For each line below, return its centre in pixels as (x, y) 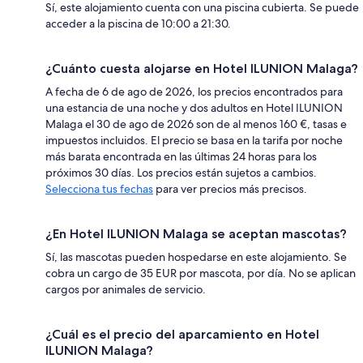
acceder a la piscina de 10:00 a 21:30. (138, 23)
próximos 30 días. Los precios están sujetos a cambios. (181, 172)
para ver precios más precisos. (230, 188)
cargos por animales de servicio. (126, 289)
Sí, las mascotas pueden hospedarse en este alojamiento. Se (196, 256)
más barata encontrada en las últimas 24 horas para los (181, 156)
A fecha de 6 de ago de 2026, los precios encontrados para (194, 91)
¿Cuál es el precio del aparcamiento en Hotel (182, 334)
